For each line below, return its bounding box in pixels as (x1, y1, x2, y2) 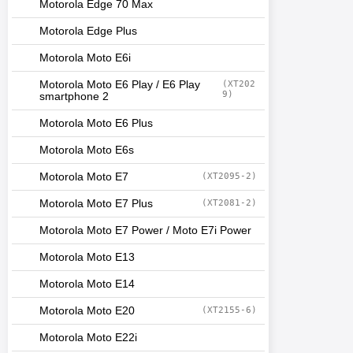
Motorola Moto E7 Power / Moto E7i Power (39, 225, 251, 236)
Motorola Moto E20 (39, 305, 135, 317)
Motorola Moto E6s (39, 144, 134, 156)
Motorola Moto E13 (39, 251, 135, 263)
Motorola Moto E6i (39, 52, 131, 64)
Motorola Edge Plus (39, 25, 137, 37)
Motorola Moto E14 (39, 278, 135, 290)
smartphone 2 (39, 91, 109, 102)
